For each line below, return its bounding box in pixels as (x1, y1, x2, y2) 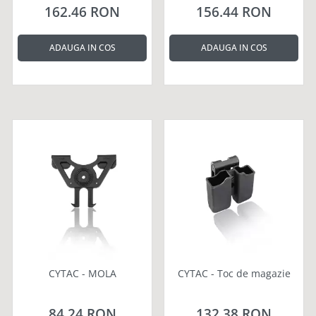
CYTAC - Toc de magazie (177, 267, 291, 281)
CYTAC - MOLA (48, 267, 116, 281)
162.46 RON (44, 3, 120, 22)
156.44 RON (196, 3, 272, 22)
